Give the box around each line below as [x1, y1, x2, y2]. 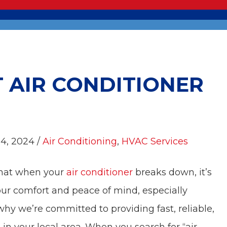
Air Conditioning [43, 136, 118, 147]
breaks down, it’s [133, 167, 212, 178]
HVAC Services [122, 136, 188, 147]
